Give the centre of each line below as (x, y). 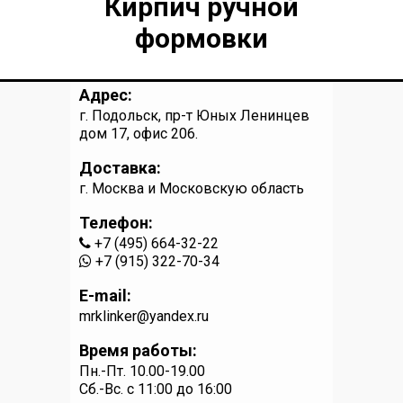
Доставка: (120, 167)
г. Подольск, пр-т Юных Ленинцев (194, 115)
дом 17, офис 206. (139, 133)
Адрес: (106, 94)
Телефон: (116, 222)
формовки (201, 38)
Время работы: (138, 350)
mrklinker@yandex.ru (144, 316)
